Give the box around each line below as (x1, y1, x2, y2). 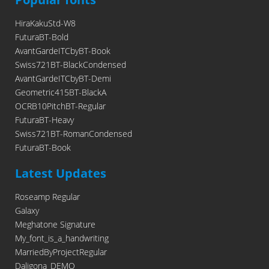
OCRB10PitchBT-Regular (15, 100, 106, 112)
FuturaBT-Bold (15, 31, 68, 43)
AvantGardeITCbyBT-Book (15, 45, 110, 56)
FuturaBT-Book (15, 142, 71, 153)
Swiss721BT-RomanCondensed (15, 128, 132, 139)
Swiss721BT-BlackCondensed (15, 59, 126, 70)
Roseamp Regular (15, 191, 80, 202)
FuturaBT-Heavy (15, 114, 74, 125)
